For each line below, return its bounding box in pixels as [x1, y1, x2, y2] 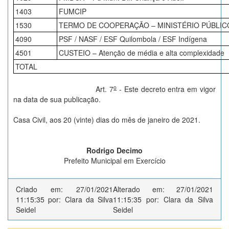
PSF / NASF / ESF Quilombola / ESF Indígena [59, 34, 207, 44]
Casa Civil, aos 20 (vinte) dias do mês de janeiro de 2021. [13, 114, 200, 125]
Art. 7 [54, 84, 114, 94]
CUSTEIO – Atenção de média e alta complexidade [59, 48, 224, 58]
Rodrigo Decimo [86, 145, 143, 155]
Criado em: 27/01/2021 [16, 184, 113, 194]
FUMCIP [59, 6, 86, 16]
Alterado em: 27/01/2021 [113, 184, 213, 194]
